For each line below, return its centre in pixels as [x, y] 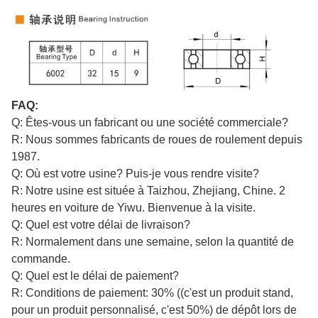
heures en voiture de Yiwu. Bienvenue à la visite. [133, 207]
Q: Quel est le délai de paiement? [95, 275]
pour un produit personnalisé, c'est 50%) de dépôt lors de [154, 309]
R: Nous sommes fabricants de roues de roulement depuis [157, 139]
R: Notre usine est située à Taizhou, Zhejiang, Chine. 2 [148, 190]
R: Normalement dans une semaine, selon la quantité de [153, 241]
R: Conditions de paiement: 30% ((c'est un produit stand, [152, 292]
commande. [41, 258]
